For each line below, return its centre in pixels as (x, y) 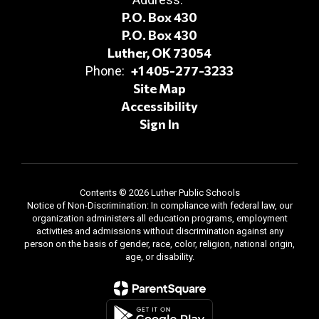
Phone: (105, 71)
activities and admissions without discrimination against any (159, 231)
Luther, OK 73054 (159, 53)
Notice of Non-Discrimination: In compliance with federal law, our (159, 205)
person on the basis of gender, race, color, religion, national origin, (159, 244)
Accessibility (159, 106)
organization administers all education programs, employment (159, 218)
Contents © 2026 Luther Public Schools (159, 193)
